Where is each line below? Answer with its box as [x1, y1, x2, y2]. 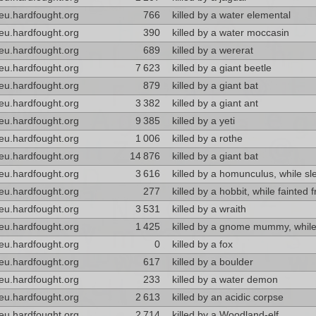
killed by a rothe [171, 133, 243, 144]
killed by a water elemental [171, 10, 291, 20]
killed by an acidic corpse [171, 292, 284, 303]
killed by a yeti [171, 116, 235, 126]
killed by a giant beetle [171, 63, 272, 73]
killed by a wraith [171, 204, 246, 214]
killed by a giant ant [171, 98, 258, 109]
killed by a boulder [171, 257, 253, 267]
